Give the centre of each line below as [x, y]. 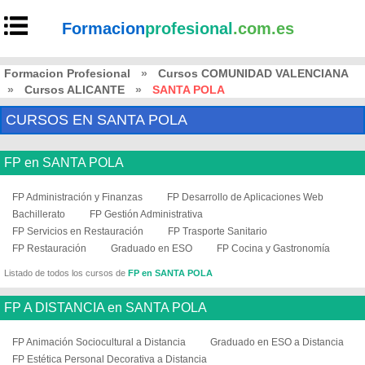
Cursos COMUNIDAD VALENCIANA [253, 73]
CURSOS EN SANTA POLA [97, 120]
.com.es [264, 29]
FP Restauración [49, 248]
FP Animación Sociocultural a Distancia [99, 342]
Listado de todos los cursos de [66, 273]
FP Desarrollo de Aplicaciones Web [245, 197]
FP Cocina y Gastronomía [273, 248]
